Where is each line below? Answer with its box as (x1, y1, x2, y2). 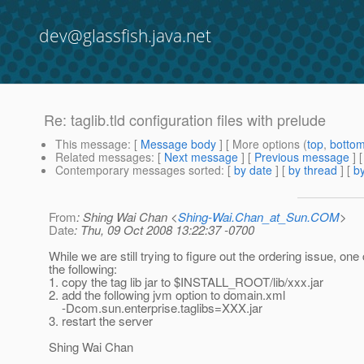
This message (55, 136, 128, 153)
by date (234, 162, 272, 179)
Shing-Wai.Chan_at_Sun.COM (178, 208, 340, 226)
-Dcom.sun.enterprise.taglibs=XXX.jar (49, 299, 262, 317)
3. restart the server (49, 312, 153, 330)
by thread (288, 162, 337, 179)
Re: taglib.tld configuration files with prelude (44, 109, 326, 131)
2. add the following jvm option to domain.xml (49, 286, 285, 304)
